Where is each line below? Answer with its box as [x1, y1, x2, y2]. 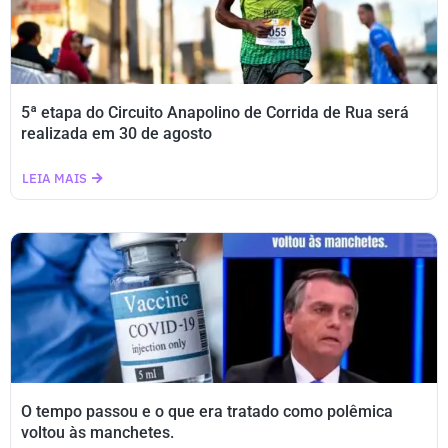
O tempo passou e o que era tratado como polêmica [21, 402, 393, 421]
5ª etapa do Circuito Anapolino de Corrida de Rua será [21, 103, 409, 122]
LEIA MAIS [22, 170, 87, 187]
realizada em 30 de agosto [21, 124, 212, 143]
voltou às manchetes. [21, 423, 174, 442]
